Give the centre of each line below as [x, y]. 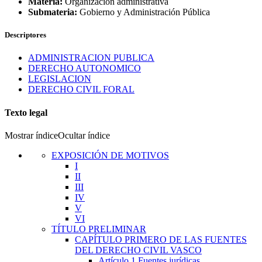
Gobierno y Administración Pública [144, 12]
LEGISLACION [60, 79]
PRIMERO [147, 239]
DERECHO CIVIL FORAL [81, 89]
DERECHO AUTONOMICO [85, 68]
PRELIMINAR [117, 229]
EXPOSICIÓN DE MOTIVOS [110, 155]
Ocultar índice [84, 135]
